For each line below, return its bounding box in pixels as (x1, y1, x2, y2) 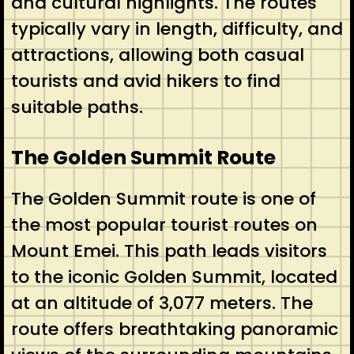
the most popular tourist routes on (10, 212, 318, 237)
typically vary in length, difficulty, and (10, 16, 343, 41)
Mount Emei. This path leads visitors (10, 238, 327, 263)
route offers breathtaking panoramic (10, 316, 338, 341)
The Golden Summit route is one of (10, 186, 316, 211)
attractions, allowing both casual (10, 42, 304, 67)
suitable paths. (10, 94, 143, 119)
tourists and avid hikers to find (10, 68, 281, 93)
